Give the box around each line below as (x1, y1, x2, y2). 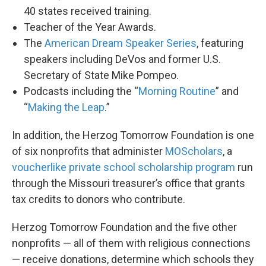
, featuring (197, 36, 243, 49)
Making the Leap (28, 100, 104, 113)
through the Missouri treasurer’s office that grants (12, 176, 245, 189)
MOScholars (165, 144, 223, 157)
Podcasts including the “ (24, 84, 138, 97)
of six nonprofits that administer (12, 144, 165, 157)
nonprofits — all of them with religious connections (12, 236, 251, 249)
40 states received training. (24, 4, 154, 17)
